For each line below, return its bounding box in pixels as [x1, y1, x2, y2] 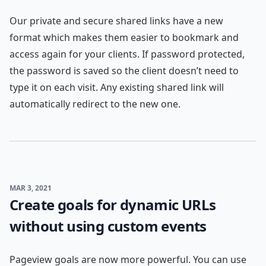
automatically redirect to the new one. [9, 97, 180, 110]
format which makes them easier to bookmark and [9, 31, 239, 44]
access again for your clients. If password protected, [9, 47, 245, 61]
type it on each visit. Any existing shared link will [9, 81, 224, 94]
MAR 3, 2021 [9, 183, 52, 193]
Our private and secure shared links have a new [9, 14, 223, 27]
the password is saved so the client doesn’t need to [9, 64, 239, 77]
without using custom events [9, 216, 207, 236]
